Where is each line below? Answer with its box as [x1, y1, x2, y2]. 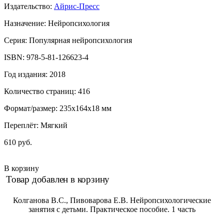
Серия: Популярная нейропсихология [4, 35, 132, 44]
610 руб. [4, 137, 32, 146]
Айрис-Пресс [54, 1, 99, 10]
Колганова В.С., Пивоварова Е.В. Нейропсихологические [13, 195, 211, 204]
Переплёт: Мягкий [4, 120, 67, 129]
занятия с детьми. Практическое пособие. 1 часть [28, 204, 195, 213]
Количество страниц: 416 [4, 86, 90, 95]
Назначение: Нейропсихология [4, 18, 109, 27]
